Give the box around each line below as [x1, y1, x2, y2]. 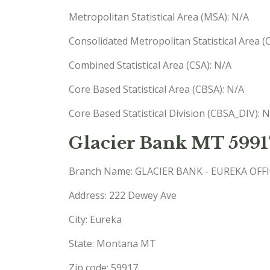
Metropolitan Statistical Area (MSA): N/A [69, 10, 249, 24]
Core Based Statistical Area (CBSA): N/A [69, 83, 244, 96]
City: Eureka [69, 213, 122, 226]
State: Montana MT [69, 237, 156, 250]
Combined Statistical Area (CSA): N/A [69, 58, 231, 72]
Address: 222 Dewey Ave [69, 189, 177, 202]
